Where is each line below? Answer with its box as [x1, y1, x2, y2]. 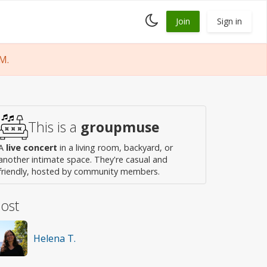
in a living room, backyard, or [57, 142, 173, 153]
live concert [6, 142, 57, 153]
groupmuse [80, 117, 160, 136]
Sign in [217, 15, 242, 27]
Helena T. [33, 232, 76, 245]
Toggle [158, 12, 185, 23]
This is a [28, 117, 80, 136]
